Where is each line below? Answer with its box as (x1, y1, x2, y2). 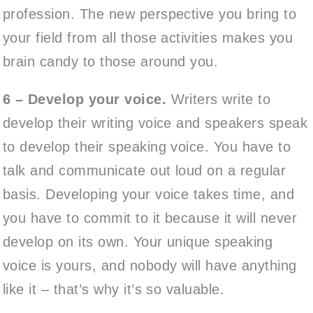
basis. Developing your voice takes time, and (3, 186, 295, 202)
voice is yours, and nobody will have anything (3, 257, 297, 273)
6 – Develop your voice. (3, 91, 167, 107)
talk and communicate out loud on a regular (3, 162, 286, 178)
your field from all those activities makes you (3, 29, 293, 45)
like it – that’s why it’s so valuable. (3, 281, 225, 297)
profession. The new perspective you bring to (3, 6, 297, 22)
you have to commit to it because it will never (3, 210, 298, 226)
